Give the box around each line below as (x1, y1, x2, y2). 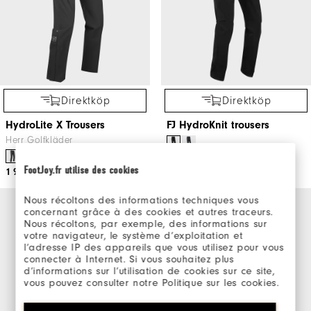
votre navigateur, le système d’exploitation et (24, 230, 244, 242)
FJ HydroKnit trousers (167, 118, 269, 131)
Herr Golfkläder (6, 134, 73, 146)
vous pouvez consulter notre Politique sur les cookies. (24, 277, 279, 289)
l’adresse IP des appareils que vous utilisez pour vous (24, 242, 284, 253)
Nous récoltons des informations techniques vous (24, 194, 259, 206)
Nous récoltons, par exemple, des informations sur (24, 218, 267, 230)
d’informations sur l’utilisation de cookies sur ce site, (24, 265, 276, 277)
